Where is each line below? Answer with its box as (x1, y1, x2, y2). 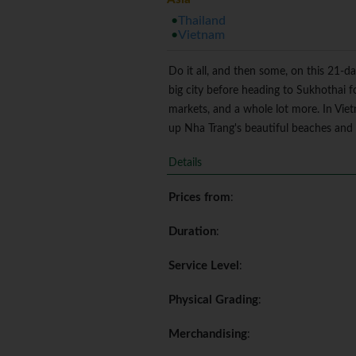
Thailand (178, 14, 226, 28)
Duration (168, 226, 216, 238)
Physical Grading (168, 294, 258, 307)
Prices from (168, 192, 230, 204)
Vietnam (178, 29, 225, 42)
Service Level (168, 260, 239, 273)
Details (168, 157, 202, 169)
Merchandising (168, 328, 247, 341)
